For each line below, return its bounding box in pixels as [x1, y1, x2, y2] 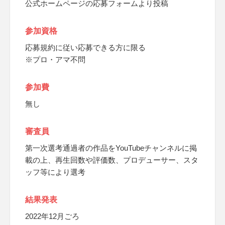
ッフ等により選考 [25, 168, 85, 176]
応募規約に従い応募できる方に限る [25, 43, 146, 52]
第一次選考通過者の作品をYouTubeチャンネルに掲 [25, 144, 197, 152]
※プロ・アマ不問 [25, 55, 85, 64]
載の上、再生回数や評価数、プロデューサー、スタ [25, 156, 198, 164]
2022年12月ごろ [25, 212, 79, 220]
